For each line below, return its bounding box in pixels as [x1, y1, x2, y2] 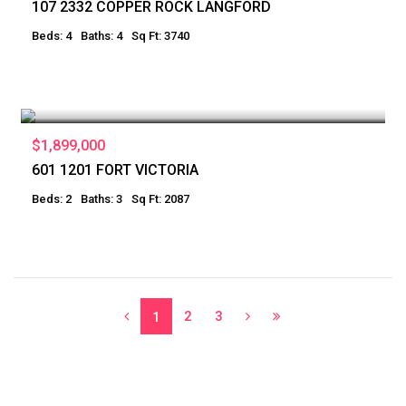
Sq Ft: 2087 [131, 191, 189, 206]
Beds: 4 [32, 28, 72, 43]
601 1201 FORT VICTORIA [32, 160, 198, 179]
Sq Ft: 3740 [131, 28, 189, 43]
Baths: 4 [81, 28, 122, 43]
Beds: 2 [32, 191, 72, 206]
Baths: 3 [81, 191, 122, 206]
